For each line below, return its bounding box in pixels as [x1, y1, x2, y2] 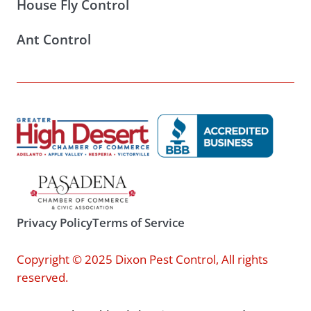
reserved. [16, 269, 68, 285]
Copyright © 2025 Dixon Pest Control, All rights [16, 251, 268, 267]
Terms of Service [92, 215, 185, 231]
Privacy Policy [16, 215, 92, 231]
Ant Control [16, 31, 91, 49]
